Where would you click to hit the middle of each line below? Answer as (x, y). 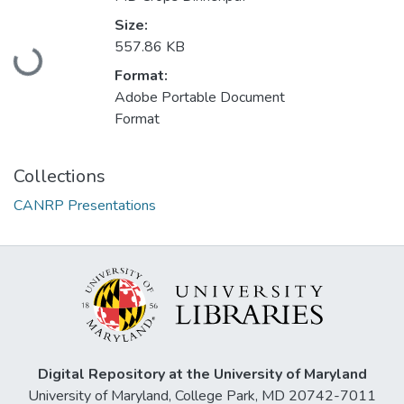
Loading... (41, 50)
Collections (60, 177)
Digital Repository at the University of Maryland (202, 374)
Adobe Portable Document (200, 98)
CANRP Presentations (85, 206)
